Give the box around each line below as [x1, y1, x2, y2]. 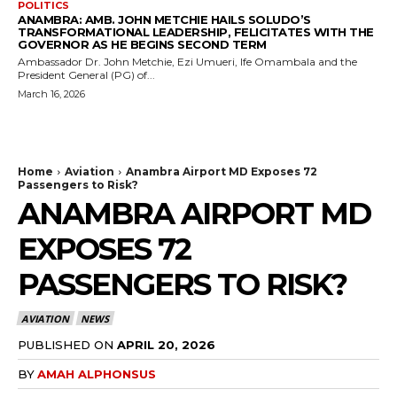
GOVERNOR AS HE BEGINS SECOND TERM [18, 36, 267, 51]
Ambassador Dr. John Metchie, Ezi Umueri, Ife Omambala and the [18, 54, 357, 68]
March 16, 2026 [18, 87, 85, 100]
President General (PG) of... [18, 67, 155, 82]
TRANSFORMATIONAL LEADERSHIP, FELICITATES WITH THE [18, 24, 374, 39]
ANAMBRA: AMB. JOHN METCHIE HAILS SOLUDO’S [18, 12, 311, 27]
